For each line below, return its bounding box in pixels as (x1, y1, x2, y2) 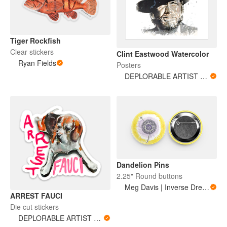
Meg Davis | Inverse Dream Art (202, 182, 209, 193)
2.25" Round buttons (117, 171, 182, 181)
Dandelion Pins (117, 160, 169, 170)
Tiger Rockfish (10, 35, 61, 46)
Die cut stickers (10, 201, 59, 212)
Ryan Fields (18, 58, 56, 68)
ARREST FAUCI (10, 190, 62, 201)
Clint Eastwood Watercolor (117, 49, 209, 59)
